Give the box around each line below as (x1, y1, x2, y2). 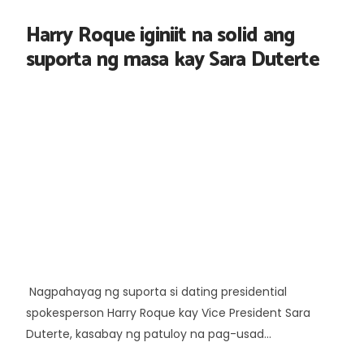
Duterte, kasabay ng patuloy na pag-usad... (26, 325, 271, 342)
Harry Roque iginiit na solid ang (26, 18, 295, 53)
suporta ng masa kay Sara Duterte (26, 42, 319, 77)
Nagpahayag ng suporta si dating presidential (26, 283, 287, 300)
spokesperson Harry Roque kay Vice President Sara (26, 304, 310, 321)
